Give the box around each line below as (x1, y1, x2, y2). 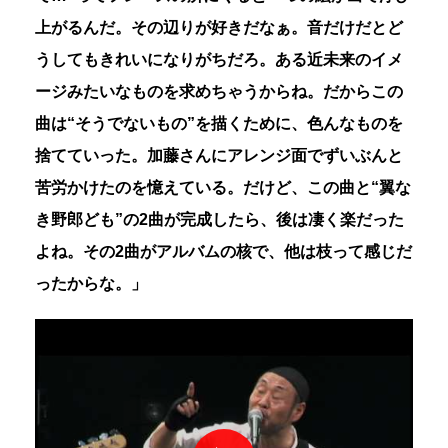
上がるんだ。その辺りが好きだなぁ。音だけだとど (35, 18, 403, 36)
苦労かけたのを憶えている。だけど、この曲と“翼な (35, 178, 411, 196)
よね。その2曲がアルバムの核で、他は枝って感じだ (35, 242, 412, 260)
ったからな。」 (35, 274, 147, 292)
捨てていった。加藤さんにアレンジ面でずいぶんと (35, 146, 403, 164)
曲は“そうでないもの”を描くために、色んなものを (35, 114, 403, 132)
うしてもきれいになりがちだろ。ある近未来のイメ (35, 50, 403, 68)
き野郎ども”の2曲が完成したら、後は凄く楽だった (35, 210, 404, 228)
